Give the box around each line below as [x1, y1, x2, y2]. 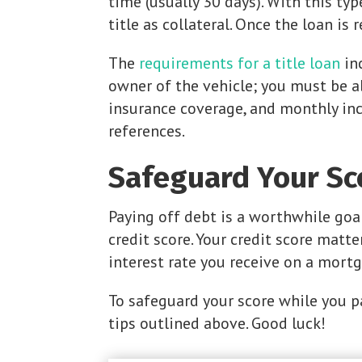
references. [108, 120, 186, 141]
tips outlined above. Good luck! [108, 312, 326, 334]
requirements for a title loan [139, 52, 341, 74]
